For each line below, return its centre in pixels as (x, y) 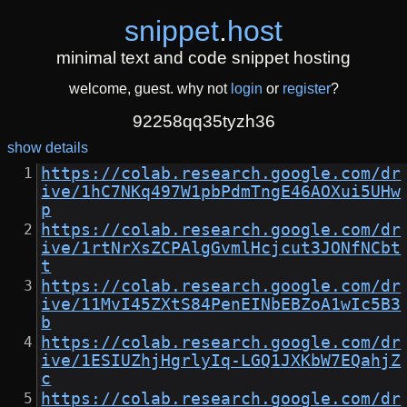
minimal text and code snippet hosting (203, 58)
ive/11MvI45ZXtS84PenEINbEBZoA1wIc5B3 (221, 305)
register (306, 89)
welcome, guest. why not (149, 89)
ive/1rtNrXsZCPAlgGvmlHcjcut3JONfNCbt (221, 248)
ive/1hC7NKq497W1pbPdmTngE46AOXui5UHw (221, 192)
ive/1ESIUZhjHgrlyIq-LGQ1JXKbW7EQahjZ (221, 361)
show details (48, 148)
